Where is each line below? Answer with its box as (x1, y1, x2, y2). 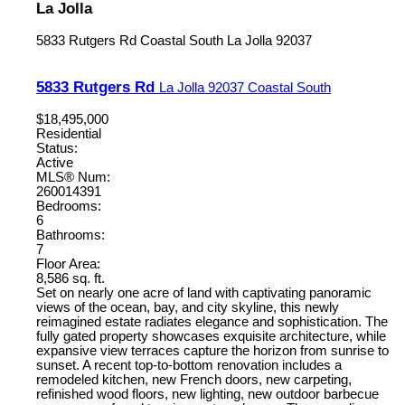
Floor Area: (36, 257, 100, 272)
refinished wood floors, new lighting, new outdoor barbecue (36, 387, 379, 402)
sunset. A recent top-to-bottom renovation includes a (36, 358, 342, 373)
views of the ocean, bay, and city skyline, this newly (36, 300, 339, 316)
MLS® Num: (36, 170, 110, 185)
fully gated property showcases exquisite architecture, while (36, 329, 386, 344)
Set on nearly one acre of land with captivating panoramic (36, 286, 372, 301)
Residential (36, 127, 101, 142)
